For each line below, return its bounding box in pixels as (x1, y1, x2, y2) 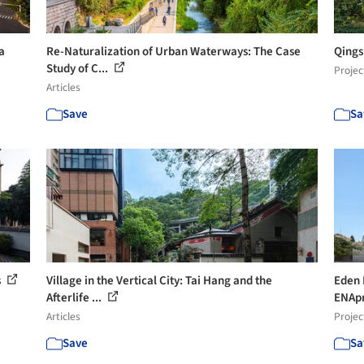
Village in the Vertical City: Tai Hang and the (46, 271, 273, 289)
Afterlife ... (46, 288, 105, 306)
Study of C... (46, 59, 111, 77)
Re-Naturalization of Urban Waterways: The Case (46, 42, 301, 60)
